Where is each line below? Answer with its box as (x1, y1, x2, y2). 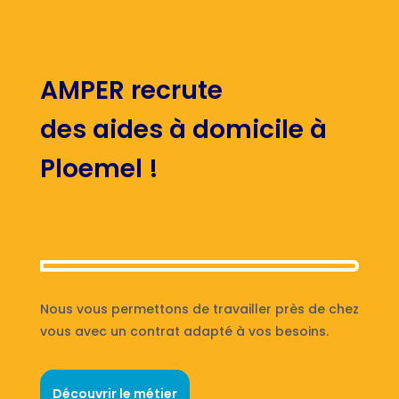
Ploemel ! (39, 151, 159, 186)
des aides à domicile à (39, 111, 327, 147)
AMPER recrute (39, 72, 223, 108)
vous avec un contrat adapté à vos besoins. (39, 322, 329, 340)
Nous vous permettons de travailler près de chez (39, 299, 359, 318)
